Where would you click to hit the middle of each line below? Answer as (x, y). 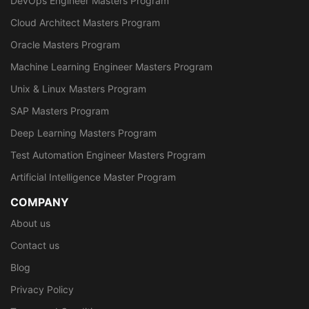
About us (30, 223)
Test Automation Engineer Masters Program (108, 154)
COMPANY (40, 202)
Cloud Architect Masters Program (85, 22)
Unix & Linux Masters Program (78, 88)
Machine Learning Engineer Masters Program (111, 66)
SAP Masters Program (60, 110)
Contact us (35, 245)
